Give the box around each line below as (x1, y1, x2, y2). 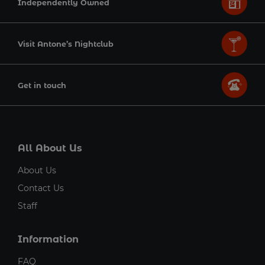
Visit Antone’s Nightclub (18, 39, 114, 49)
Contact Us (18, 183, 64, 193)
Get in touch (18, 80, 66, 90)
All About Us (18, 143, 82, 154)
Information (18, 234, 79, 245)
